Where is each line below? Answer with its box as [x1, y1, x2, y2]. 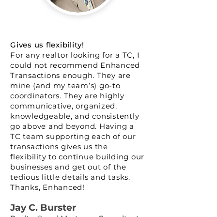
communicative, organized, [10, 101, 117, 110]
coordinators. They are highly [10, 91, 124, 100]
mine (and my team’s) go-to [10, 81, 121, 90]
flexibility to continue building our [10, 152, 144, 161]
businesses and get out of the [10, 162, 126, 171]
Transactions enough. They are [10, 71, 131, 80]
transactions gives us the [10, 142, 108, 151]
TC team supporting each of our [10, 132, 136, 141]
